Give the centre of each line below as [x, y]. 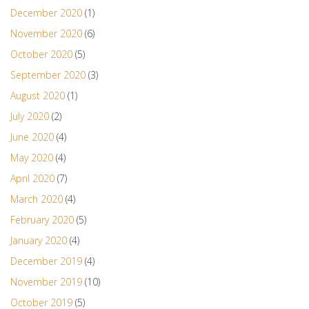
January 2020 [39, 241]
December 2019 [46, 261]
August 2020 [38, 96]
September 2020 [48, 75]
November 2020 [46, 34]
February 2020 [42, 220]
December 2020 [46, 13]
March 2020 [37, 199]
